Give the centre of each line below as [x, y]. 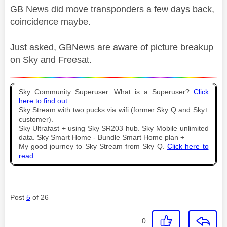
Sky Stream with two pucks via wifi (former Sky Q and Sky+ [113, 110]
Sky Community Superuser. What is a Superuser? [106, 92]
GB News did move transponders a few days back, [112, 9]
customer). [36, 120]
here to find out [43, 101]
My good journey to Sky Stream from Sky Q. [93, 147]
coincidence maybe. [50, 22]
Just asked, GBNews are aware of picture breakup [112, 47]
